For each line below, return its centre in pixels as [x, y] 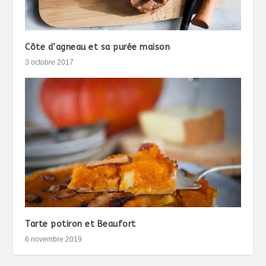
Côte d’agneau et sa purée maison [98, 47]
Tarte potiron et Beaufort [80, 224]
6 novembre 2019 [54, 240]
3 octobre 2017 [50, 63]
